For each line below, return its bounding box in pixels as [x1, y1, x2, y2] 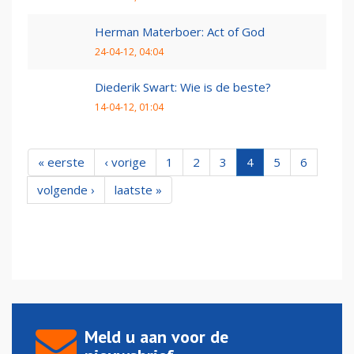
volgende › [37, 182, 95, 198]
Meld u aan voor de [85, 326, 228, 348]
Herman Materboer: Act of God [95, 24, 265, 40]
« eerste [38, 154, 85, 171]
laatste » [115, 182, 162, 198]
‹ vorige [104, 154, 146, 171]
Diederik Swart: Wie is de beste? [95, 79, 271, 96]
